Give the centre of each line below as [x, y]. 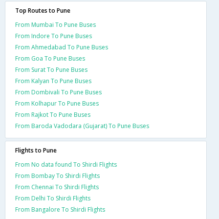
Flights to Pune [36, 150]
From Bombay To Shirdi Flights [57, 176]
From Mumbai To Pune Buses [55, 25]
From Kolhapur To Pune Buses [57, 103]
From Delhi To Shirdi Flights [53, 198]
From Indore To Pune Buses [54, 36]
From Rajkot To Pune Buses [53, 115]
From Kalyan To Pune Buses [53, 81]
